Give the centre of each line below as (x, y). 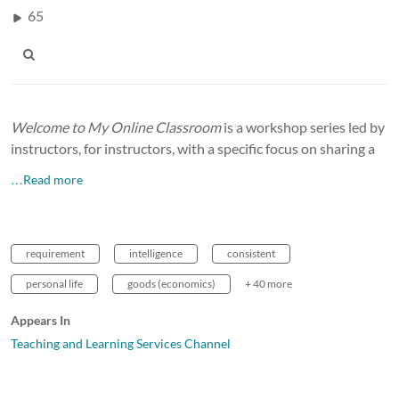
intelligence (156, 253)
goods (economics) (171, 283)
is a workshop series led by (303, 126)
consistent (251, 253)
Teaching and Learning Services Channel (121, 343)
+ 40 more (269, 283)
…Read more (47, 179)
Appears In (41, 320)
